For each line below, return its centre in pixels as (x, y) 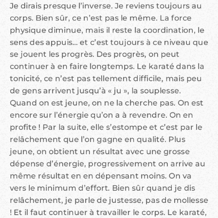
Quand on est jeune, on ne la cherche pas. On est (107, 103)
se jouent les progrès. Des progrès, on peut (95, 54)
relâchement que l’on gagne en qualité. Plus (98, 140)
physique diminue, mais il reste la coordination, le (107, 30)
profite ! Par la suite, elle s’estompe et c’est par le (106, 127)
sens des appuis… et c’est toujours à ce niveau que (109, 42)
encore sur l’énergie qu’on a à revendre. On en (101, 115)
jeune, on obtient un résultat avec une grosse (100, 152)
